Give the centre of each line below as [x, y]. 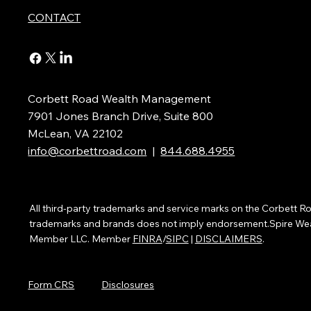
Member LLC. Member [81, 239]
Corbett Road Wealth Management [121, 98]
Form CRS [51, 284]
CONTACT [54, 17]
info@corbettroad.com [87, 150]
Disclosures [128, 285]
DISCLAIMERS [228, 239]
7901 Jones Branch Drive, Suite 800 [121, 116]
